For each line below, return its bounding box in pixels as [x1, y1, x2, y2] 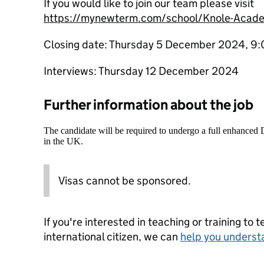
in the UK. [44, 136, 83, 146]
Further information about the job [44, 96, 253, 113]
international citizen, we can [44, 230, 180, 243]
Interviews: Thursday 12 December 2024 [44, 64, 239, 78]
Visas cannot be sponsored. [58, 174, 191, 187]
